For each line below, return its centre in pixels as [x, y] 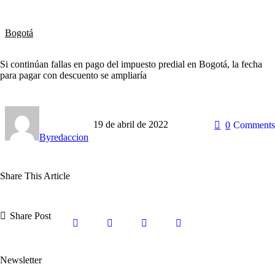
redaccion [70, 137]
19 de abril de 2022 [131, 124]
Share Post [31, 216]
